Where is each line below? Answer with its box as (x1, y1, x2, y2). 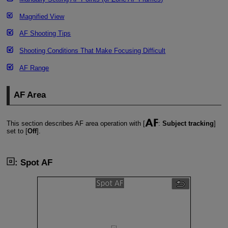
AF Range (19, 64, 49, 72)
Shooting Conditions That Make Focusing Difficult (19, 47, 166, 55)
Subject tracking (162, 120, 214, 128)
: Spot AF (14, 158, 52, 168)
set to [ (6, 127, 27, 135)
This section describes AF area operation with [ (6, 120, 145, 128)
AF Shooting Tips (19, 30, 71, 38)
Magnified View (19, 12, 65, 20)
